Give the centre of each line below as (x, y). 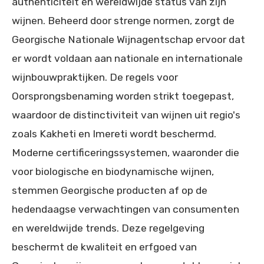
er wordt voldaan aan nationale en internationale (127, 58)
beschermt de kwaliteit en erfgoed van (104, 247)
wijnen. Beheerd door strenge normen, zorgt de (123, 21)
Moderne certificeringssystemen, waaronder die (126, 153)
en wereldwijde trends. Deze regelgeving (108, 228)
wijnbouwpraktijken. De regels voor (95, 77)
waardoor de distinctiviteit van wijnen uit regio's (126, 115)
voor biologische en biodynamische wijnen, (113, 171)
